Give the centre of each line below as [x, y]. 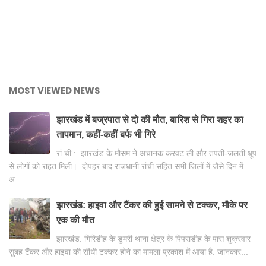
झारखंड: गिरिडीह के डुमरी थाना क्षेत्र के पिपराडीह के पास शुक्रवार [153, 239]
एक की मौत [75, 220]
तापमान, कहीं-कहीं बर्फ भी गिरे [106, 135]
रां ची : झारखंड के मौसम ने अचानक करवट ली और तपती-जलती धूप [156, 153]
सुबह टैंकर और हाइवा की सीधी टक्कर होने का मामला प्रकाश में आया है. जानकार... [129, 252]
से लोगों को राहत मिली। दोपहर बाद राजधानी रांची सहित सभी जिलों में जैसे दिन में [126, 167]
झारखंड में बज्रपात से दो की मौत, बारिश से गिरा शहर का [150, 120]
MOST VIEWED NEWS [54, 91]
